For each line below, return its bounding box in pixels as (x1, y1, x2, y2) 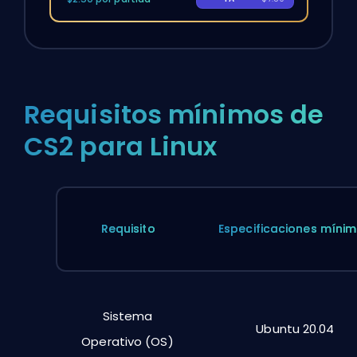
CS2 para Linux (24, 127, 218, 164)
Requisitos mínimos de (24, 96, 324, 132)
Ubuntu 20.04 (256, 320, 335, 337)
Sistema (102, 307, 153, 324)
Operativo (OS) (81, 332, 174, 350)
